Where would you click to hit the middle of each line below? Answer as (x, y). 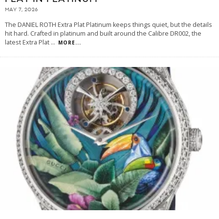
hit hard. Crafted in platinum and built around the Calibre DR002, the (103, 34)
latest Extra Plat (28, 43)
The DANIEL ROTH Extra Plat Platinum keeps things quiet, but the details (109, 25)
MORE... (70, 43)
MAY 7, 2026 (22, 10)
